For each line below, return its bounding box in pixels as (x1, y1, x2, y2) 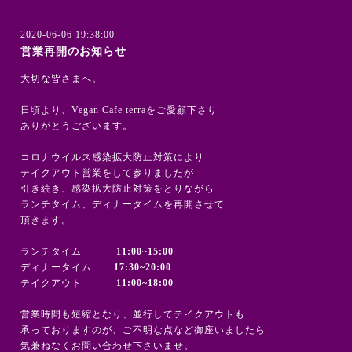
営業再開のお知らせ (20, 46, 126, 57)
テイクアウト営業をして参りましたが (20, 167, 194, 178)
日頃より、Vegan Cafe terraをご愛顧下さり (20, 104, 218, 115)
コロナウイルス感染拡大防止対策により (20, 152, 204, 163)
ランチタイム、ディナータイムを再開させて (20, 199, 225, 210)
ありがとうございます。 (20, 120, 133, 131)
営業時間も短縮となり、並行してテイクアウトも (20, 309, 245, 320)
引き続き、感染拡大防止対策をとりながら (20, 183, 214, 194)
